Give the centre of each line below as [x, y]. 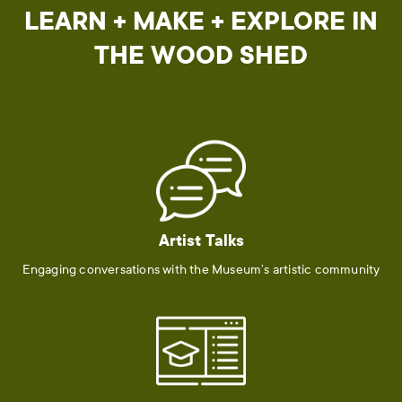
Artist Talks [201, 240]
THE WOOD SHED [201, 55]
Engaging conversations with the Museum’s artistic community [201, 269]
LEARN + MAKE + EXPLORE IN [201, 21]
